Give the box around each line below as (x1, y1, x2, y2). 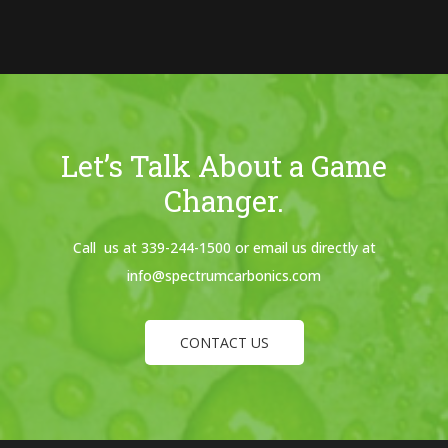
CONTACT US (179, 332, 269, 352)
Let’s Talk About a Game (61, 146, 387, 185)
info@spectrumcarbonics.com (127, 265, 321, 285)
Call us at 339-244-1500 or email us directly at (72, 237, 376, 257)
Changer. (164, 181, 284, 220)
